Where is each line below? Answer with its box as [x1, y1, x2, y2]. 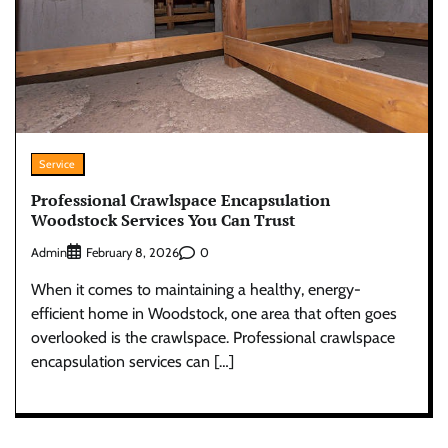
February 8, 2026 [86, 245, 179, 261]
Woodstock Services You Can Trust [31, 208, 295, 231]
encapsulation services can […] [31, 352, 234, 372]
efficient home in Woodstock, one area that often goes [31, 304, 397, 324]
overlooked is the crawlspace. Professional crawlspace [31, 328, 395, 348]
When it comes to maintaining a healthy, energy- [31, 280, 361, 300]
